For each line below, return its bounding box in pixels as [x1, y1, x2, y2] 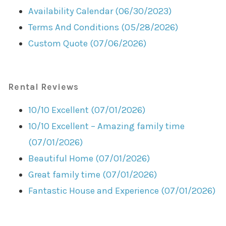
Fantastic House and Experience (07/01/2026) [28, 185, 216, 196]
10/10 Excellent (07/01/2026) [28, 104, 146, 116]
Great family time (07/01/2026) [28, 168, 157, 180]
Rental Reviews [8, 82, 79, 92]
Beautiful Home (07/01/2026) [28, 152, 150, 164]
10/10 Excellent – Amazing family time [28, 120, 185, 132]
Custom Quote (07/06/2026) [28, 37, 147, 49]
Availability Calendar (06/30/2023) [28, 5, 172, 17]
